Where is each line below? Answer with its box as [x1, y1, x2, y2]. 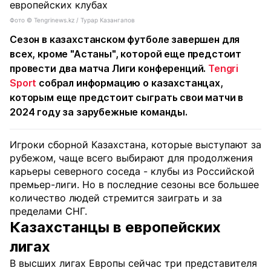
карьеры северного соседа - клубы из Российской [10, 165, 255, 177]
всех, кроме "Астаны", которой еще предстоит [10, 48, 242, 60]
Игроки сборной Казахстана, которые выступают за [10, 139, 261, 151]
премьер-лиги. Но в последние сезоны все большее [10, 178, 259, 191]
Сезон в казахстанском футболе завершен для [10, 33, 240, 45]
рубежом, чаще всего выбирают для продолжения [10, 152, 253, 164]
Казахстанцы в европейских [10, 218, 221, 236]
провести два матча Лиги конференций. [10, 62, 209, 74]
